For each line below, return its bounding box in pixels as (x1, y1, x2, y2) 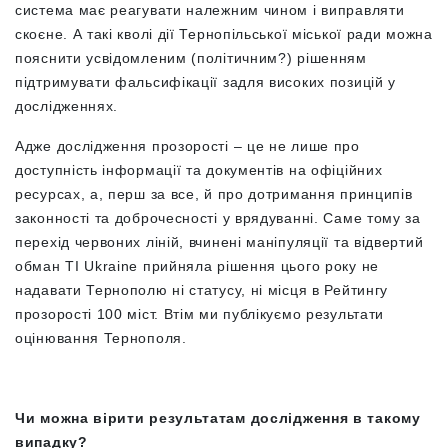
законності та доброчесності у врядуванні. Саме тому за (15, 210, 421, 226)
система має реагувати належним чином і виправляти (15, 2, 405, 18)
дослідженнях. (15, 98, 119, 114)
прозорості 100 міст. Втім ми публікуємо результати (15, 306, 385, 322)
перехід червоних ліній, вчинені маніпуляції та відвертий (15, 234, 424, 250)
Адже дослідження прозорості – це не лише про (15, 138, 360, 154)
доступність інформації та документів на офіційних (15, 162, 383, 178)
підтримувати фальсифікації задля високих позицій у (15, 74, 397, 90)
